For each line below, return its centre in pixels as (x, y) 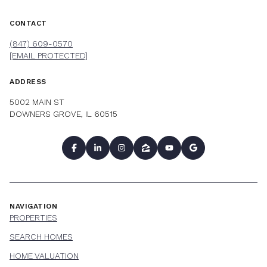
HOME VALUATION (44, 255)
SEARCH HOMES (41, 236)
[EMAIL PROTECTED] (49, 56)
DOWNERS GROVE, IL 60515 (63, 114)
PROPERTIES (33, 217)
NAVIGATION (33, 206)
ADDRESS (28, 82)
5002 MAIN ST (37, 102)
